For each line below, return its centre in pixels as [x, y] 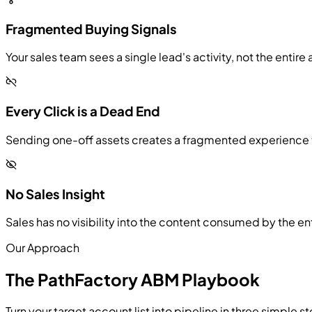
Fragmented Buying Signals [91, 29]
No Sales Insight [55, 194]
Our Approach [42, 248]
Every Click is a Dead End [83, 111]
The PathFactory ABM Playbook [133, 280]
